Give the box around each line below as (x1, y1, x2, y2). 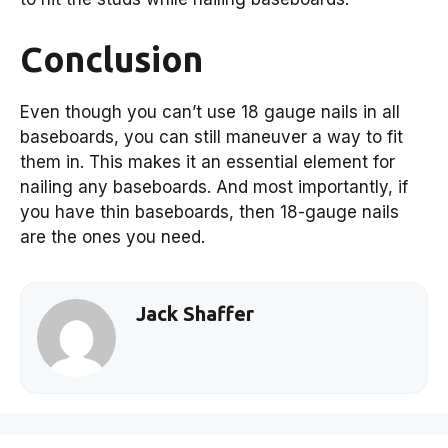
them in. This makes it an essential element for (20, 151, 395, 172)
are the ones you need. (20, 226, 205, 247)
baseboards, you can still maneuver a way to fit (20, 126, 403, 147)
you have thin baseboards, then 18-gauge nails (20, 201, 399, 222)
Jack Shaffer (135, 301, 254, 325)
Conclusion (20, 38, 203, 79)
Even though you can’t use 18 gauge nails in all (20, 101, 400, 122)
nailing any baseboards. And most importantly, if (20, 176, 408, 197)
